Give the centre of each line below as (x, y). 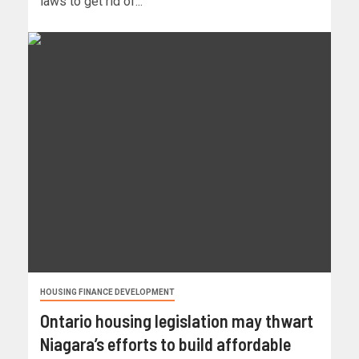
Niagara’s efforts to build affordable (165, 344)
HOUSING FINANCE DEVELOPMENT (107, 292)
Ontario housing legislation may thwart (177, 321)
